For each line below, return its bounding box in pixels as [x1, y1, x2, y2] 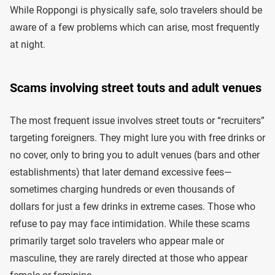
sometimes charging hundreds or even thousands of [10, 184, 235, 196]
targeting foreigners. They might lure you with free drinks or [10, 132, 265, 144]
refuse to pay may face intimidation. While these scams [10, 218, 250, 230]
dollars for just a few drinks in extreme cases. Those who [10, 201, 255, 213]
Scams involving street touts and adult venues [10, 80, 261, 96]
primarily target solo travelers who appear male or [10, 235, 224, 247]
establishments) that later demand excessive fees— [10, 166, 231, 179]
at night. [10, 39, 45, 51]
